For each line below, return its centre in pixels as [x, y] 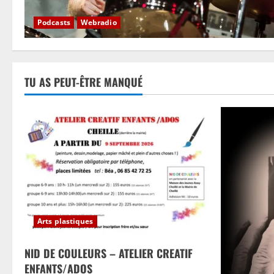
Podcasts [54, 22]
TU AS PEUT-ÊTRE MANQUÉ [83, 82]
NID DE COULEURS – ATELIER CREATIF [109, 254]
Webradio [98, 22]
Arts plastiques [65, 221]
